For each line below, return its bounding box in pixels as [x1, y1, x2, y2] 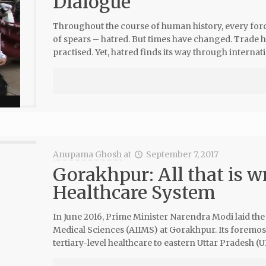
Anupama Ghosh [52, 149, 122, 160]
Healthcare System [52, 181, 216, 204]
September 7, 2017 [146, 149, 219, 160]
